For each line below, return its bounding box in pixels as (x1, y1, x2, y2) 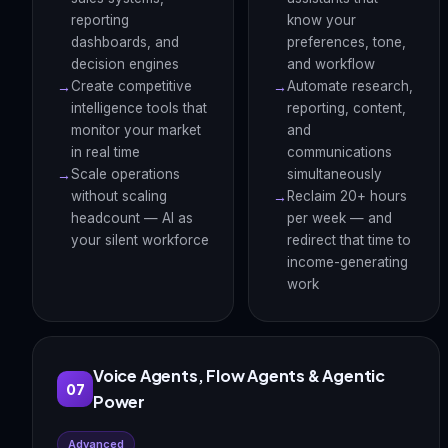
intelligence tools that (71, 100, 207, 116)
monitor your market (71, 122, 201, 138)
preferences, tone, (287, 34, 407, 50)
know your (287, 12, 357, 28)
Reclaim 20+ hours (287, 188, 408, 204)
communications (287, 144, 393, 160)
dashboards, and (71, 34, 179, 50)
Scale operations (71, 166, 180, 182)
